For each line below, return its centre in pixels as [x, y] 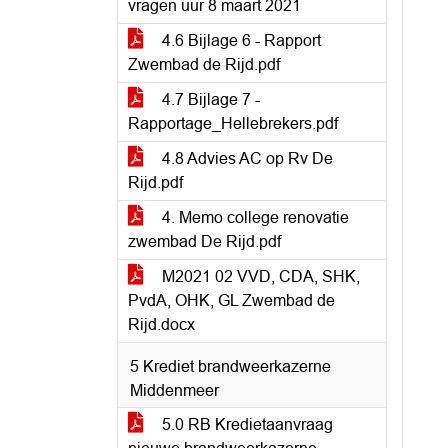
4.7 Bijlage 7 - [209, 99]
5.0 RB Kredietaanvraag [245, 424]
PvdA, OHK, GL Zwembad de [231, 300]
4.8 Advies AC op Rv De [245, 158]
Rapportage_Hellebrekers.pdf [233, 123]
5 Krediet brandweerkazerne [230, 366]
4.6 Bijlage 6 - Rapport [239, 40]
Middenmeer [174, 390]
